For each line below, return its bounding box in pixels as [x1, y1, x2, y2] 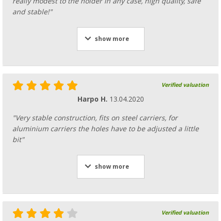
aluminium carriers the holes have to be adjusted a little [12, 125, 199, 133]
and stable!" [12, 8, 52, 16]
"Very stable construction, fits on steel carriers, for [12, 114, 178, 122]
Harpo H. [77, 95, 110, 104]
